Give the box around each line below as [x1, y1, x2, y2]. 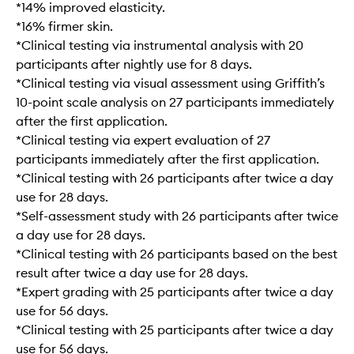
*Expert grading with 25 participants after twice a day [16, 284, 333, 299]
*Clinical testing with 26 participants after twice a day [16, 170, 333, 186]
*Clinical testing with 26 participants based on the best [16, 246, 337, 262]
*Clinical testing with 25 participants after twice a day [16, 322, 333, 337]
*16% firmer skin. [16, 18, 113, 34]
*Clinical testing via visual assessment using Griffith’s [16, 75, 325, 91]
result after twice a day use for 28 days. [16, 265, 248, 281]
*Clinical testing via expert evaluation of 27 [16, 132, 270, 148]
